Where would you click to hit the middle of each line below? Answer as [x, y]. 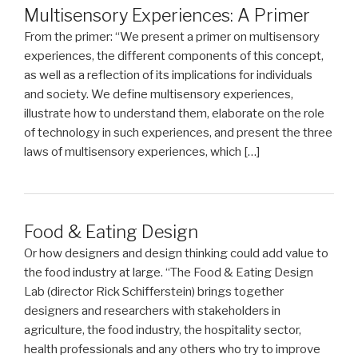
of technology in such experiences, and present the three [178, 133]
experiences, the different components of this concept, [174, 56]
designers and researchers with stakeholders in [152, 310]
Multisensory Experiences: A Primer [167, 16]
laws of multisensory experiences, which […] [142, 152]
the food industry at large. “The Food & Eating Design [169, 272]
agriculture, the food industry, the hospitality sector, [163, 330]
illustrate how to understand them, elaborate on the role [174, 114]
